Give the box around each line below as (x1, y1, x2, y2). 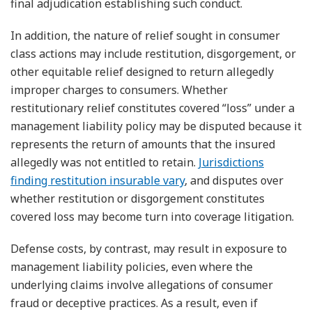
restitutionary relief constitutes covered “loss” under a (10, 100, 295, 116)
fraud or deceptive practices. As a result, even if (10, 295, 258, 311)
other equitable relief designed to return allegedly (10, 63, 274, 79)
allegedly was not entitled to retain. (10, 154, 198, 170)
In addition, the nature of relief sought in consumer (10, 27, 280, 43)
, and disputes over (185, 172, 283, 188)
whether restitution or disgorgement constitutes (10, 190, 265, 206)
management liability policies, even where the (10, 258, 253, 274)
